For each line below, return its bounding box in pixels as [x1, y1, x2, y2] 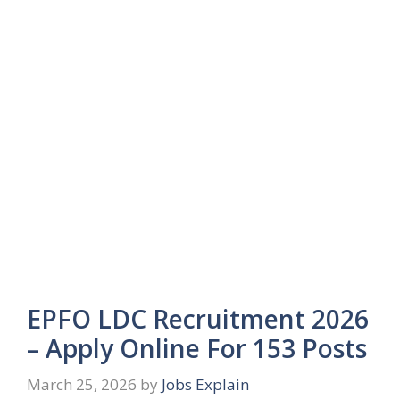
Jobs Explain [162, 373, 249, 395]
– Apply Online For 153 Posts [27, 331, 367, 366]
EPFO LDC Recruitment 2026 [27, 302, 369, 337]
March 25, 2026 [27, 373, 137, 395]
